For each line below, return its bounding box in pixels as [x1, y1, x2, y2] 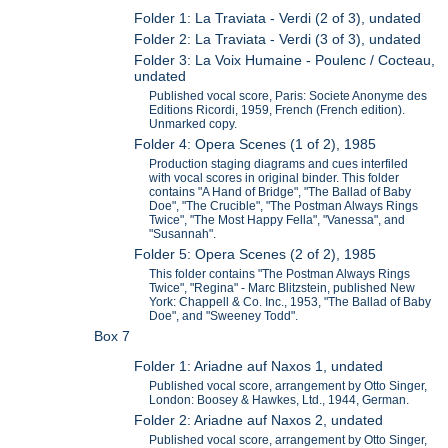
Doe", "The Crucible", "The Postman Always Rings [149, 199, 419, 214]
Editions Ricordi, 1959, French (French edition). [149, 103, 406, 118]
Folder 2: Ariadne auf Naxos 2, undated [134, 412, 384, 429]
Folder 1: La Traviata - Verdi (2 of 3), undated [134, 10, 422, 27]
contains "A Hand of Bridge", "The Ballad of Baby [149, 185, 412, 200]
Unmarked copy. [149, 117, 238, 132]
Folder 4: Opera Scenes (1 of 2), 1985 [134, 136, 377, 153]
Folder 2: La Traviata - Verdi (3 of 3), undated [134, 31, 422, 48]
